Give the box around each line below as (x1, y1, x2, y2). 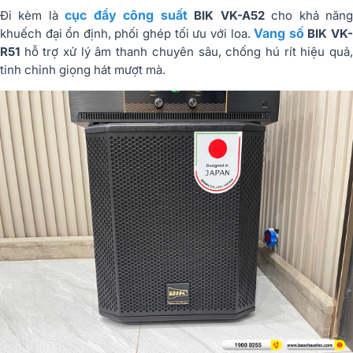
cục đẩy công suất (65, 7, 188, 24)
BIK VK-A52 (187, 8, 265, 24)
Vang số (254, 25, 304, 42)
